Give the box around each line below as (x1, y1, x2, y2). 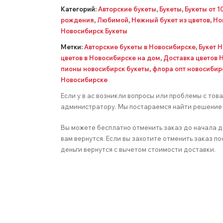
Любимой (97, 16, 128, 24)
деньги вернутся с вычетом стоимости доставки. (61, 145, 216, 153)
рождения (61, 16, 94, 24)
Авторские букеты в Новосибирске (84, 43, 196, 51)
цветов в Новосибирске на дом (61, 54, 160, 62)
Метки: (61, 43, 84, 51)
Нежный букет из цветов (131, 16, 210, 24)
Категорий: (61, 5, 98, 13)
